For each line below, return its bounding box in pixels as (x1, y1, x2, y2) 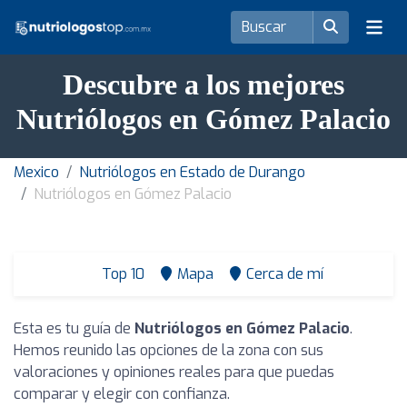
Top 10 (98, 264, 144, 283)
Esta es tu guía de (14, 319, 134, 338)
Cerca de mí (246, 264, 323, 283)
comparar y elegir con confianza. (14, 384, 230, 403)
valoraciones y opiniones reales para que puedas (14, 362, 334, 382)
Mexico (14, 163, 59, 182)
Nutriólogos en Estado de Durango (79, 163, 305, 182)
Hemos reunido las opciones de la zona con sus (14, 341, 323, 360)
